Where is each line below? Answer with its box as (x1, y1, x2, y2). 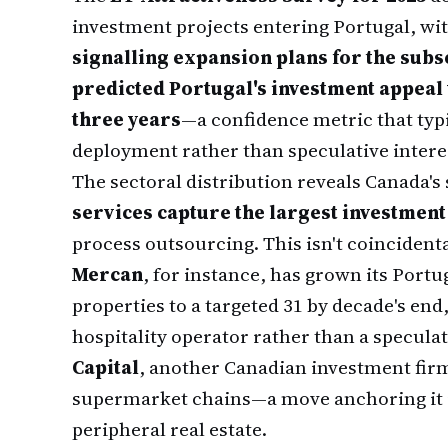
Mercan (72, 261, 143, 287)
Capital (72, 354, 139, 380)
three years (72, 106, 181, 132)
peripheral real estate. (72, 416, 267, 442)
